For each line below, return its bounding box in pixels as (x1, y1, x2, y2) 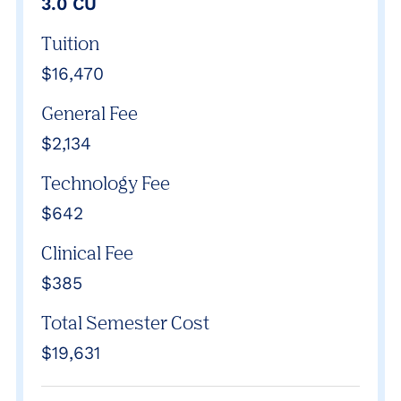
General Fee (41, 101, 138, 124)
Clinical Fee (41, 241, 133, 264)
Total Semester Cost (41, 311, 209, 334)
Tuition (41, 31, 99, 55)
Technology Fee (41, 171, 170, 194)
